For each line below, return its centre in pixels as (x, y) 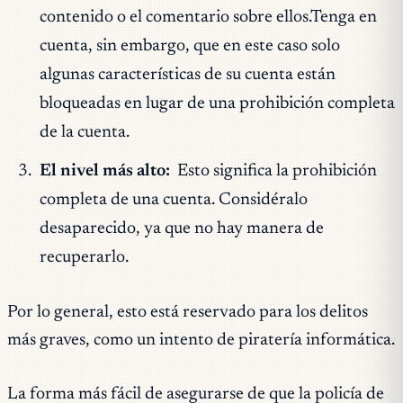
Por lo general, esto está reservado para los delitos (188, 313)
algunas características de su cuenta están (187, 75)
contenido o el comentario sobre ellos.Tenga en (208, 17)
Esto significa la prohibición (276, 172)
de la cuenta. (84, 132)
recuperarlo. (84, 258)
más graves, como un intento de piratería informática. (201, 341)
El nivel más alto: (104, 172)
